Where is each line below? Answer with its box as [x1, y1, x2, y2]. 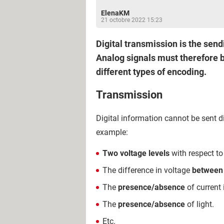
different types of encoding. [96, 66, 206, 77]
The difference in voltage [102, 165, 192, 175]
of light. [185, 199, 214, 209]
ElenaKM [101, 9, 129, 17]
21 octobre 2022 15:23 [101, 16, 162, 23]
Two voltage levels [102, 148, 169, 158]
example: [96, 127, 128, 137]
